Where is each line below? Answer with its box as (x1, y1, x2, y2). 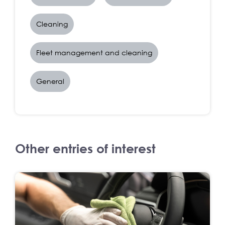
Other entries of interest (15, 140, 156, 156)
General (36, 76, 64, 85)
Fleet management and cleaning (36, 48, 152, 57)
